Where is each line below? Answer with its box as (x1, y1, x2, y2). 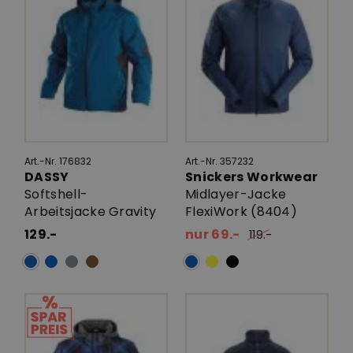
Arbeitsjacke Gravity (24, 203, 157, 221)
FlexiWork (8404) (185, 203, 298, 221)
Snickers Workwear (185, 168, 321, 186)
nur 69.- (185, 225, 240, 243)
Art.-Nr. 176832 (24, 154, 91, 168)
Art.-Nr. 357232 (185, 154, 254, 168)
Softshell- (24, 185, 88, 203)
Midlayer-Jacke (185, 185, 287, 203)
